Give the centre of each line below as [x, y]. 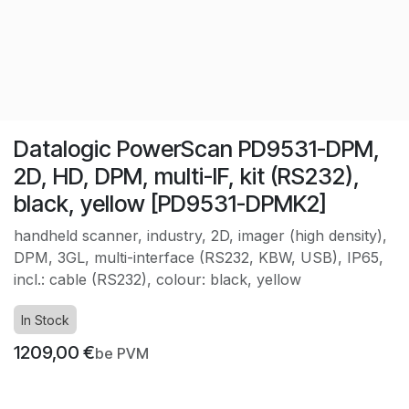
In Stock [45, 320]
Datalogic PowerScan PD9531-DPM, [197, 148]
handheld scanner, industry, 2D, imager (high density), [200, 235]
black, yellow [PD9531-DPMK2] [170, 203]
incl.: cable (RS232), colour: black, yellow [157, 279]
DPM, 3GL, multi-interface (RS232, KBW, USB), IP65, [199, 257]
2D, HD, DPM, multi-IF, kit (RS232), [187, 176]
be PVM [122, 353]
